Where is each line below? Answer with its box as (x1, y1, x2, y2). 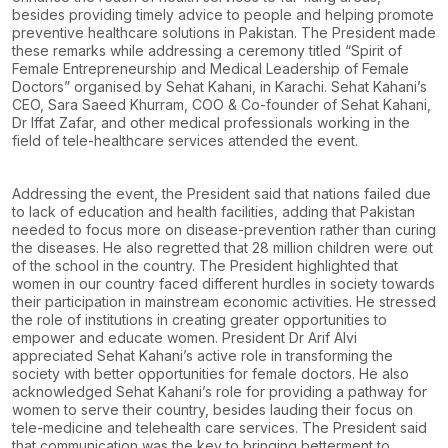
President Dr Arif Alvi (218, 329, 357, 347)
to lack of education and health (12, 203, 217, 221)
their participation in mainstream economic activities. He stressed (12, 293, 436, 311)
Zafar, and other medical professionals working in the (55, 114, 410, 132)
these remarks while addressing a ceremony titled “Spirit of (12, 42, 402, 60)
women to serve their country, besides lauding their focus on (12, 401, 413, 419)
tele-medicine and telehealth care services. (12, 419, 298, 437)
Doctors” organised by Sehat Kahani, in (12, 78, 271, 96)
